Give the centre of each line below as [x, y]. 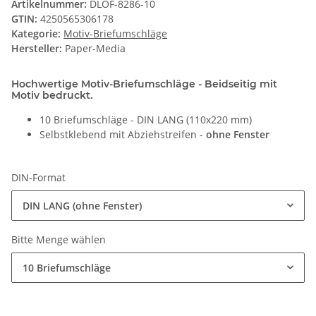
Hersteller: [37, 48]
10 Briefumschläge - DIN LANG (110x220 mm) [146, 119]
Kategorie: [37, 33]
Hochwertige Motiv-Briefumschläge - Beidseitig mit [144, 84]
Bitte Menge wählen [60, 239]
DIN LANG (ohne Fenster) [82, 205]
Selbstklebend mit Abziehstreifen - [123, 134]
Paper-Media [95, 48]
